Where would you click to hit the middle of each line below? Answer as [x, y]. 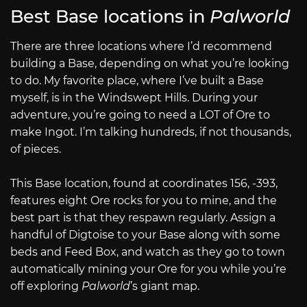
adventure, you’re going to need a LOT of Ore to [140, 114]
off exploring [46, 286]
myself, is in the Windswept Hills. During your [134, 97]
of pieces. [36, 149]
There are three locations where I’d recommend [141, 46]
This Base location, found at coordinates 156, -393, [144, 184]
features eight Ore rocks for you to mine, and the [144, 201]
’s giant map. [166, 286]
